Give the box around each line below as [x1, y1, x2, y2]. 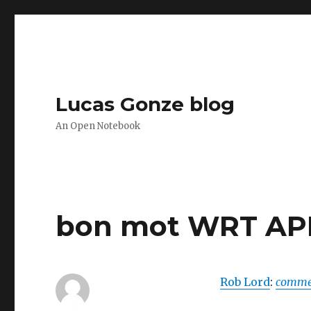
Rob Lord [219, 275, 270, 289]
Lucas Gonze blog [56, 92, 235, 116]
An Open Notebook [56, 120, 141, 132]
